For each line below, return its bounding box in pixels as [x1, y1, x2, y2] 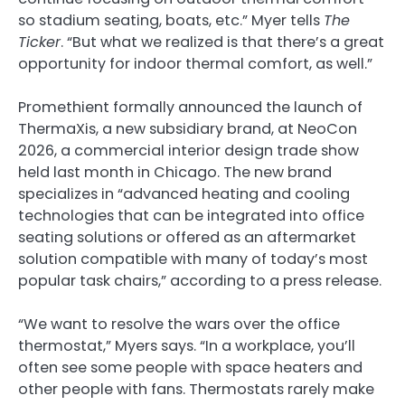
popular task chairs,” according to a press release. [18, 269, 381, 291]
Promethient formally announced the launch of [18, 96, 363, 118]
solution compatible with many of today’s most [18, 248, 368, 269]
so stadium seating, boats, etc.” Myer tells [18, 9, 324, 31]
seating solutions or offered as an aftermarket [18, 226, 356, 248]
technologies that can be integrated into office [18, 204, 364, 226]
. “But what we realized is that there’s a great [61, 31, 384, 52]
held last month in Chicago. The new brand [18, 161, 332, 183]
